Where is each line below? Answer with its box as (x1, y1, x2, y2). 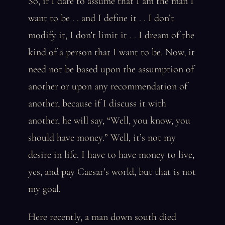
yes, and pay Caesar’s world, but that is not (28, 166, 196, 178)
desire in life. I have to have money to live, (28, 149, 194, 161)
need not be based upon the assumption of (28, 63, 194, 75)
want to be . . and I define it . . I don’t (28, 12, 174, 24)
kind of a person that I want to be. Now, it (28, 46, 195, 58)
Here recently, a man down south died (28, 211, 176, 223)
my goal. (28, 183, 61, 195)
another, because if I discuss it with (28, 97, 166, 109)
